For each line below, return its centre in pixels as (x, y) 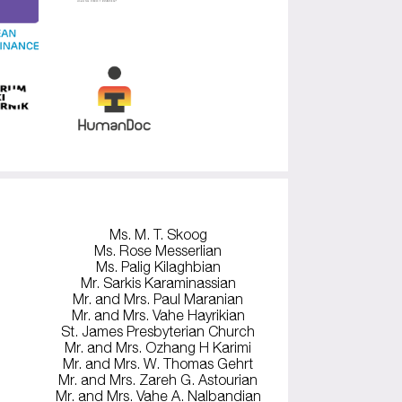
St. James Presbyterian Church (158, 332)
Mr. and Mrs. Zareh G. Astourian (158, 380)
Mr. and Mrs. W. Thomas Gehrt (158, 364)
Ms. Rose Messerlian (158, 251)
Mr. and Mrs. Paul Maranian (158, 299)
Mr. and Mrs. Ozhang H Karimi (158, 348)
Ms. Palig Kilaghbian (158, 267)
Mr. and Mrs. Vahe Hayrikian (158, 315)
